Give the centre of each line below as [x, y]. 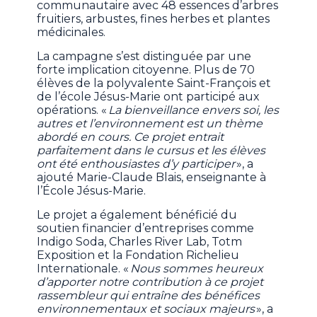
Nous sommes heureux [197, 269]
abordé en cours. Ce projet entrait [131, 137]
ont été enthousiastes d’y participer [136, 164]
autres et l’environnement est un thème [150, 124]
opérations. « [72, 110]
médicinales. [71, 33]
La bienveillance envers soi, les [193, 110]
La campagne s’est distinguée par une [144, 57]
